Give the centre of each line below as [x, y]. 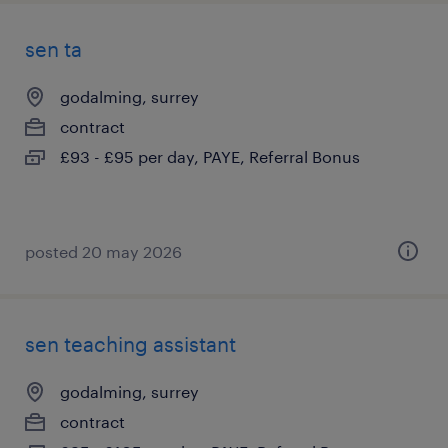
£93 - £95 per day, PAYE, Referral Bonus [210, 156]
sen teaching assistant [130, 344]
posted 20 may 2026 [103, 251]
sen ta [53, 49]
